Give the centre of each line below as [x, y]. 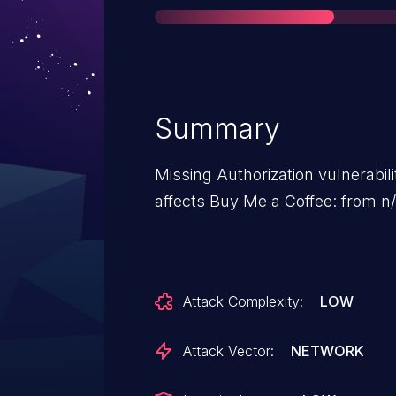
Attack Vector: [228, 351]
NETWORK [328, 351]
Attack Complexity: [243, 301]
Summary [217, 129]
